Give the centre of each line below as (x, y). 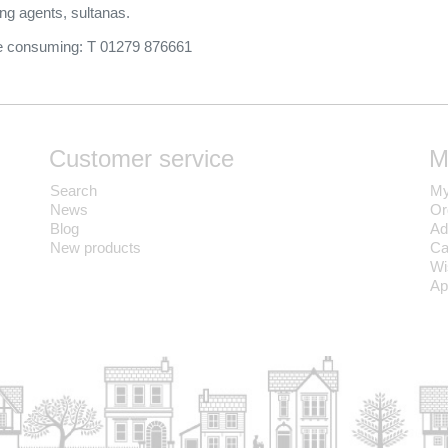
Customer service (141, 158)
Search (73, 190)
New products (95, 247)
